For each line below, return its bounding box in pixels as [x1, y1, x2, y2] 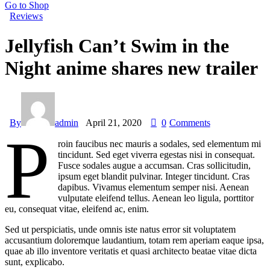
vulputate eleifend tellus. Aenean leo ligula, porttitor [58, 193, 254, 204]
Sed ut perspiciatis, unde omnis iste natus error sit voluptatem [5, 224, 236, 235]
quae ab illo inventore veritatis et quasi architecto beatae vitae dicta [5, 246, 257, 257]
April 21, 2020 [86, 118, 142, 128]
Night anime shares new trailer [5, 57, 258, 79]
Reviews [10, 11, 43, 22]
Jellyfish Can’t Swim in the [5, 34, 229, 57]
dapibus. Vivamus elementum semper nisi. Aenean [58, 182, 250, 193]
